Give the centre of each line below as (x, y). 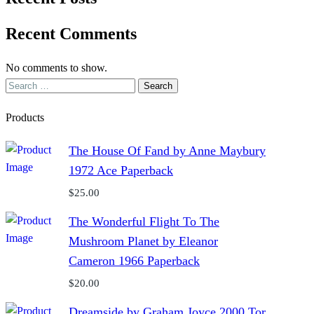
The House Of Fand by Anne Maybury (167, 151)
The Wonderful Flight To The (144, 222)
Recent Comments (71, 33)
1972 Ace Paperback (121, 171)
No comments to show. (56, 67)
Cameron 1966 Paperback (134, 261)
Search (20, 84)
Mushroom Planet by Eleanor (143, 241)
